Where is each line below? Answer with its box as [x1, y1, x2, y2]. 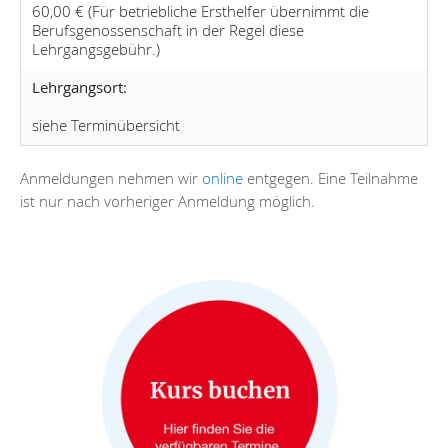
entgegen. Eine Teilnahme [243, 167, 418, 188]
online [202, 167, 243, 188]
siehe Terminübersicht [31, 115, 180, 136]
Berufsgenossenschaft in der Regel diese [31, 20, 304, 41]
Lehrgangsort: [31, 77, 127, 98]
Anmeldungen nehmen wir [20, 167, 202, 188]
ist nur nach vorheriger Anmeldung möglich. [20, 190, 315, 211]
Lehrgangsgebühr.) [31, 39, 160, 60]
